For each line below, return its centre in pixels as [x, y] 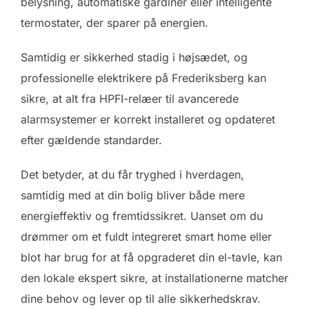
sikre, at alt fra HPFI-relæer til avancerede [130, 98]
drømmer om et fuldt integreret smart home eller [146, 236]
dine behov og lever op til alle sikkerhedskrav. [141, 298]
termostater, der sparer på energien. [114, 22]
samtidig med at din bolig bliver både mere [133, 195]
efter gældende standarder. [91, 140]
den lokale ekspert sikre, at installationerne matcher [154, 278]
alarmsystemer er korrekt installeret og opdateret [148, 119]
